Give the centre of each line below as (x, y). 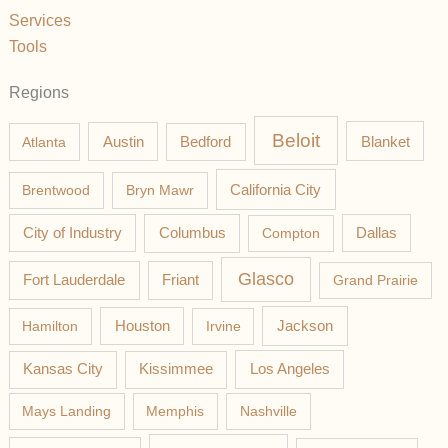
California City (276, 189)
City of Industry (72, 233)
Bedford (206, 141)
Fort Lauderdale (74, 280)
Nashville (268, 410)
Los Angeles (289, 369)
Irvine (223, 326)
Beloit (295, 140)
